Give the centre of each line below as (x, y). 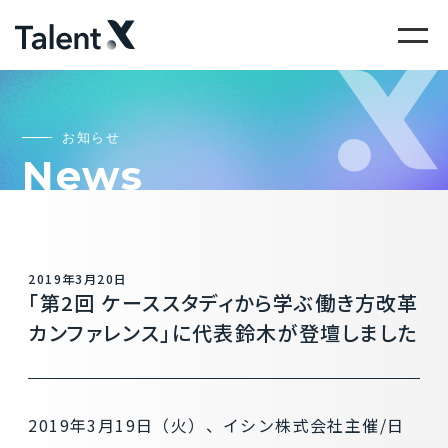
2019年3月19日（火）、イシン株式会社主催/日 (216, 425)
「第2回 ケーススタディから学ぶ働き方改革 (223, 302)
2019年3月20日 (78, 278)
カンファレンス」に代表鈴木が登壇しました (223, 332)
